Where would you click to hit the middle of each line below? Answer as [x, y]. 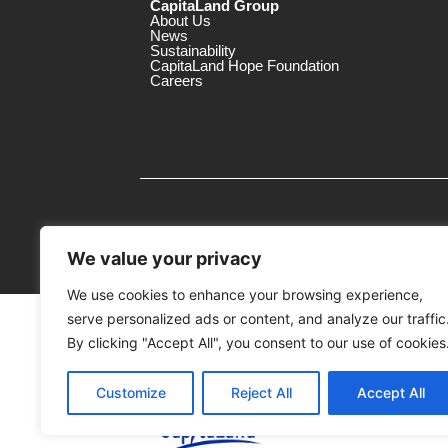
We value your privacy [164, 258]
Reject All [261, 392]
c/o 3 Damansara [200, 366]
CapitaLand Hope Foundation [244, 66]
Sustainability [193, 51]
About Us [180, 21]
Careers [176, 81]
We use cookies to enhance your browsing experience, [245, 294]
